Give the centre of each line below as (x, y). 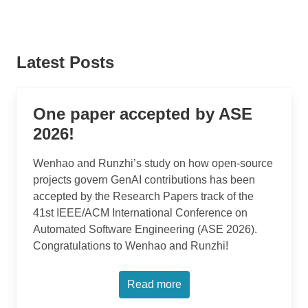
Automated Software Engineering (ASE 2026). (145, 229)
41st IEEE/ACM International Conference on (140, 213)
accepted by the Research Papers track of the (143, 196)
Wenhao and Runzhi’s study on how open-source (153, 163)
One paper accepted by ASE (143, 114)
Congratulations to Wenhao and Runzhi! (131, 246)
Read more (154, 284)
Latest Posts (65, 62)
